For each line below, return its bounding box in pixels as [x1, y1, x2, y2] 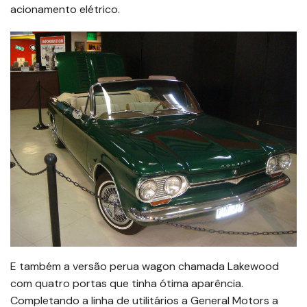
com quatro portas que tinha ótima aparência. [10, 275, 243, 291]
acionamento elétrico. [10, 2, 120, 17]
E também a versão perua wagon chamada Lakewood [10, 258, 279, 273]
